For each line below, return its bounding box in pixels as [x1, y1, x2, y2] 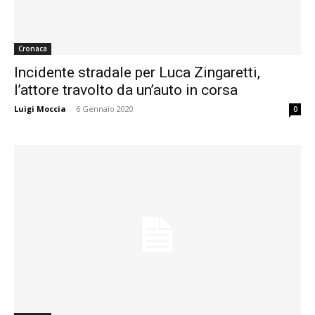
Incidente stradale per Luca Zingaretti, [14, 64, 260, 82]
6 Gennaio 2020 [76, 103, 134, 115]
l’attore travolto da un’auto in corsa [14, 82, 238, 99]
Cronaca [18, 44, 47, 54]
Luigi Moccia [14, 103, 66, 115]
